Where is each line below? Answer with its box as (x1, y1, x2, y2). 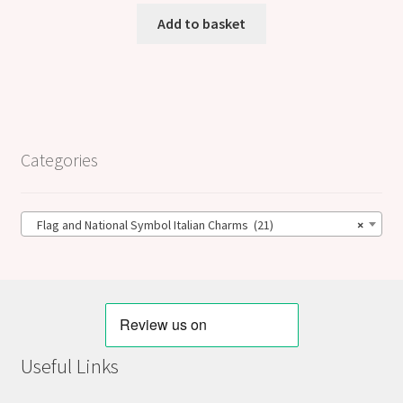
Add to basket (157, 13, 246, 32)
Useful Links (20, 354, 119, 380)
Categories (20, 148, 98, 172)
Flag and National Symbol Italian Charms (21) (28, 217, 273, 234)
